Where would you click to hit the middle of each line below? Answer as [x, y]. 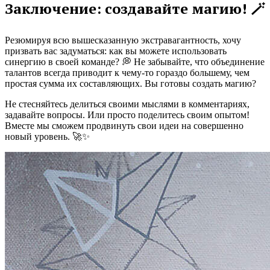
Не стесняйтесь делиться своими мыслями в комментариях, [127, 104]
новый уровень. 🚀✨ [47, 136]
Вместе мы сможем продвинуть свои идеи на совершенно [124, 125]
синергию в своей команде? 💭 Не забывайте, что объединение [135, 61]
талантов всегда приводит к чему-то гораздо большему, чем [127, 72]
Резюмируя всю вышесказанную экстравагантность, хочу [123, 40]
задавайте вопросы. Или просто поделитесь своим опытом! [127, 115]
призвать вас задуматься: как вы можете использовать [116, 51]
